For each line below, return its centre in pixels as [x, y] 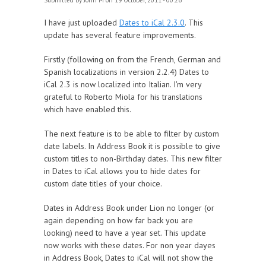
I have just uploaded [82, 23]
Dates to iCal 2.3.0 [152, 23]
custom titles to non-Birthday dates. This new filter [133, 159]
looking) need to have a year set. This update [125, 233]
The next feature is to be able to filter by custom [132, 134]
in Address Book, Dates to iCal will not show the [129, 258]
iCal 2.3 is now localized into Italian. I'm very [123, 84]
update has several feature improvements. [120, 35]
